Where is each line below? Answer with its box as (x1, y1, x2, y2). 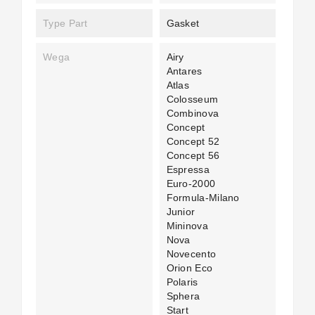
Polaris (166, 276, 198, 288)
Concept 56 (166, 150, 220, 161)
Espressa (166, 164, 210, 175)
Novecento (166, 248, 217, 259)
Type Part (43, 18, 88, 29)
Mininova (166, 220, 208, 231)
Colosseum (166, 94, 219, 105)
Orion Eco (166, 262, 213, 274)
